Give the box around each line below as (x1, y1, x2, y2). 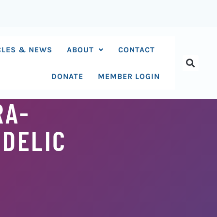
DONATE (51, 72, 84, 81)
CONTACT (118, 45, 155, 54)
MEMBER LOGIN (98, 72, 160, 81)
